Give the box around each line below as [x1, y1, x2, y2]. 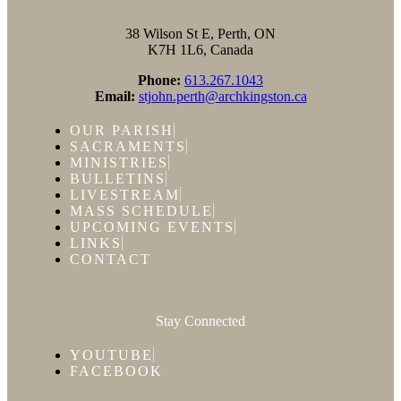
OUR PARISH [70, 122, 174, 138]
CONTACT [70, 251, 151, 267]
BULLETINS [70, 170, 166, 186]
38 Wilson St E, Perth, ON [125, 25, 276, 41]
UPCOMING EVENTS [70, 218, 235, 235]
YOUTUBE [70, 346, 153, 363]
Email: [94, 88, 135, 104]
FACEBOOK [70, 363, 163, 379]
